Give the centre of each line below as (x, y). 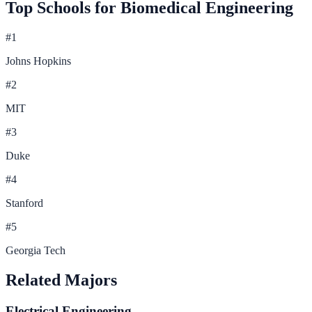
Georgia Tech (36, 251)
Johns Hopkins (38, 61)
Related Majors (61, 280)
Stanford (24, 203)
